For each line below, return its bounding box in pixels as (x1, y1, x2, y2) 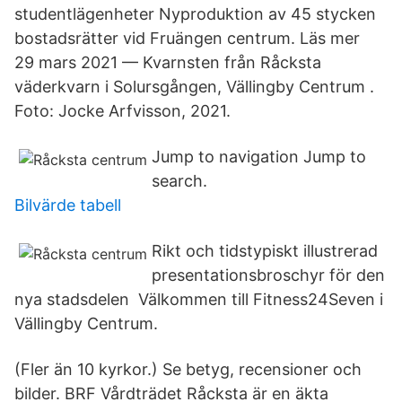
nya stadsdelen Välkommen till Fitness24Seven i (14, 290, 383, 309)
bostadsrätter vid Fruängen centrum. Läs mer (14, 29, 364, 48)
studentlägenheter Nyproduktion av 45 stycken (14, 4, 376, 23)
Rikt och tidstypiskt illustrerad (152, 241, 378, 260)
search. (152, 171, 207, 190)
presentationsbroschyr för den (152, 266, 385, 284)
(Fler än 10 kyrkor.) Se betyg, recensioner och (14, 360, 362, 379)
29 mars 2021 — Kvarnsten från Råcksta (14, 53, 321, 72)
